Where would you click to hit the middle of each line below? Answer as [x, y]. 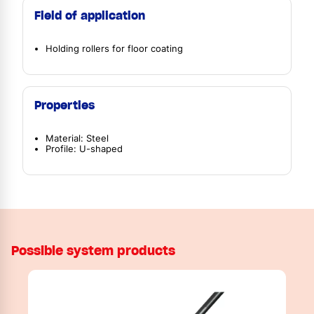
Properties [64, 105]
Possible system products [93, 250]
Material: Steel [77, 138]
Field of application [90, 16]
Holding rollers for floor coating [114, 49]
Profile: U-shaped [84, 149]
